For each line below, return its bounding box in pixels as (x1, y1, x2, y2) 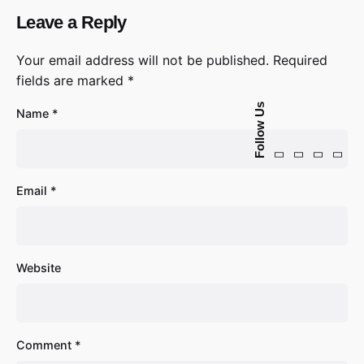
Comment (16, 337, 75, 352)
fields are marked (16, 71, 128, 89)
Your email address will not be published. (16, 51, 269, 68)
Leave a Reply (16, 11, 127, 32)
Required (273, 51, 327, 68)
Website (16, 260, 61, 275)
